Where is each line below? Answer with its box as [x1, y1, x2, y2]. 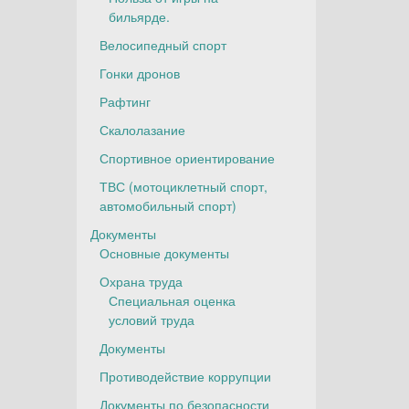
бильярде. [108, 7, 170, 26]
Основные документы [99, 244, 229, 262]
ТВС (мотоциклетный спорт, [99, 177, 267, 195]
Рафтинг [99, 92, 151, 110]
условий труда [108, 310, 194, 329]
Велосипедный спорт [99, 36, 226, 54]
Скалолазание [99, 121, 185, 139]
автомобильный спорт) [99, 196, 236, 215]
